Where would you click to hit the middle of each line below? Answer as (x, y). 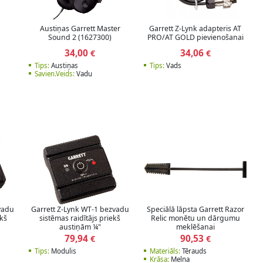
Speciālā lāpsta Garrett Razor (195, 210)
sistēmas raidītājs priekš (80, 218)
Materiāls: (165, 251)
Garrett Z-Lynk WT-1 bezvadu (80, 210)
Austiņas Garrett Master (80, 28)
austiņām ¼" (80, 227)
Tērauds (193, 251)
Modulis (63, 251)
